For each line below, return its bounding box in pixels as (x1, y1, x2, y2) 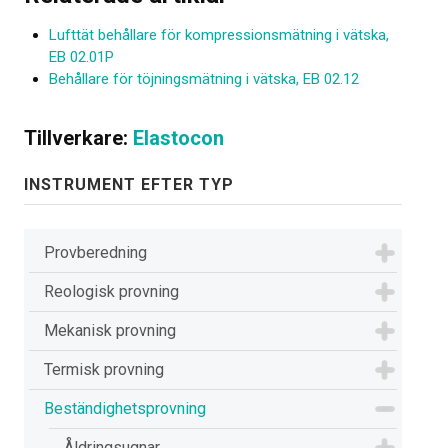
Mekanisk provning (44, 321, 176, 340)
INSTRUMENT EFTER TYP (24, 175, 234, 194)
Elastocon (133, 126, 224, 150)
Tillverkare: (24, 126, 133, 150)
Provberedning (44, 243, 147, 262)
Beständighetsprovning (44, 399, 206, 418)
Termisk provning (44, 360, 164, 379)
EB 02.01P (49, 48, 114, 66)
